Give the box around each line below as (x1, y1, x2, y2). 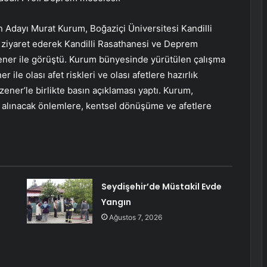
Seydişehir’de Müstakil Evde (101, 181, 222, 193)
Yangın (101, 196, 131, 209)
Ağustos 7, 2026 (108, 213, 162, 222)
